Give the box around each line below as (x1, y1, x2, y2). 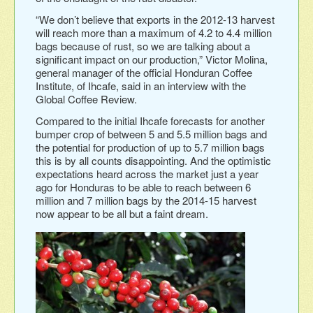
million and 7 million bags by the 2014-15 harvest (36, 192, 256, 208)
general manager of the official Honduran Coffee (36, 64, 252, 80)
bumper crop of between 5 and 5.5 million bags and (36, 126, 267, 141)
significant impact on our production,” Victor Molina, (36, 51, 268, 66)
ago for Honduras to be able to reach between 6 (36, 179, 251, 194)
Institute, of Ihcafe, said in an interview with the (36, 78, 246, 93)
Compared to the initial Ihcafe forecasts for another (36, 112, 265, 128)
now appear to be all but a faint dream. (36, 205, 208, 221)
